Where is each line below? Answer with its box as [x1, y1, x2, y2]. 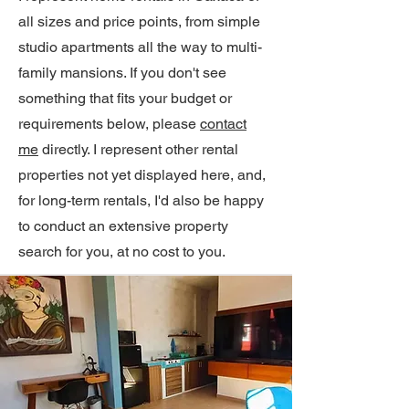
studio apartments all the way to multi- [18, 38, 262, 56]
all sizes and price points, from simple [18, 13, 260, 30]
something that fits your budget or [18, 89, 232, 107]
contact [200, 115, 246, 132]
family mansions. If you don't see [18, 64, 226, 81]
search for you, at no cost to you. [18, 243, 225, 260]
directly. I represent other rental [38, 141, 238, 158]
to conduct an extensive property [18, 217, 228, 235]
